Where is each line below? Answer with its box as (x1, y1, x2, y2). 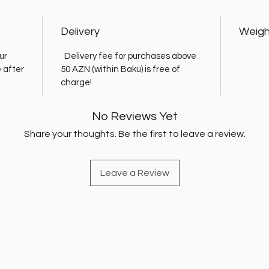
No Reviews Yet (91, 110, 178, 122)
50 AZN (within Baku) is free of (61, 64, 180, 74)
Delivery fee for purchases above (61, 51, 196, 61)
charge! (61, 77, 92, 87)
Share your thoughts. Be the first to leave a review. (23, 128, 246, 139)
